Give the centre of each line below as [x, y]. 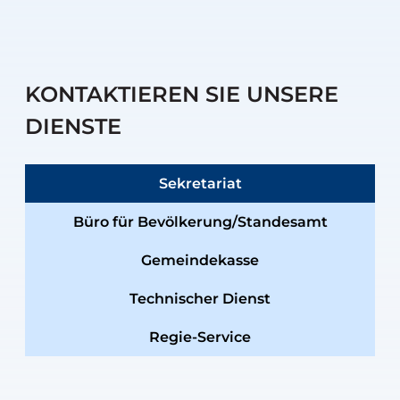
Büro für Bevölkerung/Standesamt [200, 222]
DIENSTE [73, 126]
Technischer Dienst [200, 299]
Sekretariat [200, 183]
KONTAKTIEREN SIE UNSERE [182, 94]
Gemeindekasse [200, 260]
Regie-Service [200, 337]
